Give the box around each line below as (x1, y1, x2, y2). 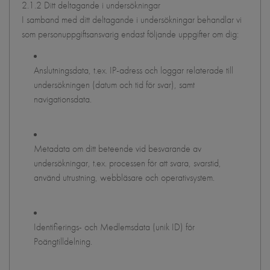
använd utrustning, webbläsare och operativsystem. (34, 171, 215, 184)
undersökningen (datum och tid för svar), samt (34, 78, 195, 91)
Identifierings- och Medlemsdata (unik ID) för (34, 221, 195, 233)
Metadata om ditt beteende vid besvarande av (34, 142, 201, 155)
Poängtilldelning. (34, 235, 92, 248)
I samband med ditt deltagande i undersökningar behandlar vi (22, 13, 242, 26)
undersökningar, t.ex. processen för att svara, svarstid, (34, 157, 221, 169)
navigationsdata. (34, 93, 92, 105)
